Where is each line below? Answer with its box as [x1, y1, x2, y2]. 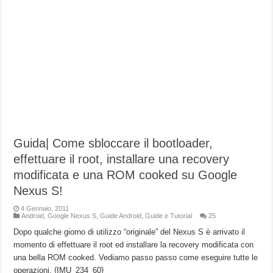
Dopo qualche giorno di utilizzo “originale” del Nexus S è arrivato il [13, 227, 246, 237]
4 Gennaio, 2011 [21, 205, 69, 213]
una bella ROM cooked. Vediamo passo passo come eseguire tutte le [13, 253, 258, 263]
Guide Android [100, 212, 142, 220]
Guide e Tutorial [145, 212, 193, 220]
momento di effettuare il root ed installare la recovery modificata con [13, 240, 254, 250]
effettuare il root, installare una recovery [13, 152, 230, 166]
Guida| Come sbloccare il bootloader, [13, 136, 213, 151]
